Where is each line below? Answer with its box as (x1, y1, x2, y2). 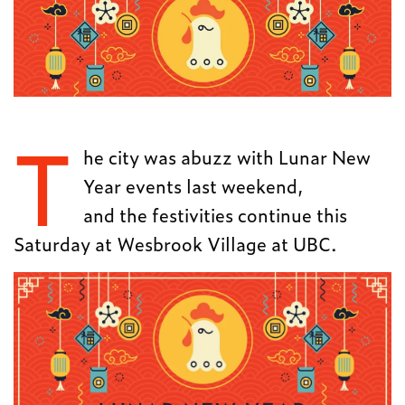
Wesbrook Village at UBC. (117, 230, 338, 258)
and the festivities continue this (82, 201, 347, 229)
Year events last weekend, (82, 172, 304, 200)
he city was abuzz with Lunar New (82, 143, 371, 171)
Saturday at (14, 230, 113, 258)
